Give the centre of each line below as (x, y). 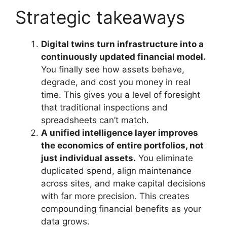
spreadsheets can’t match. (95, 120)
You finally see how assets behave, (113, 69)
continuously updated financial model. (123, 57)
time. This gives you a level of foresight (121, 95)
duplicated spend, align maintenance (116, 171)
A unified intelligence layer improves (120, 133)
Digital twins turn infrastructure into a (122, 44)
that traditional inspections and (104, 107)
